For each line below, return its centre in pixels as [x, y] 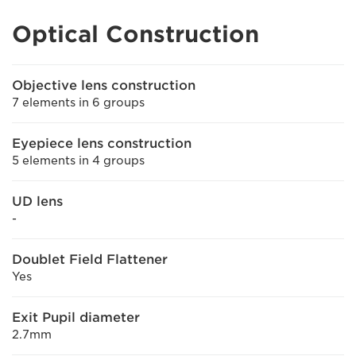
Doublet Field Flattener [90, 259]
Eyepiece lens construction [102, 143]
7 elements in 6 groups [78, 102]
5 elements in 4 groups [78, 160]
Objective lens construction [104, 85]
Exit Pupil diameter [76, 317]
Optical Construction [135, 34]
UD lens [37, 201]
